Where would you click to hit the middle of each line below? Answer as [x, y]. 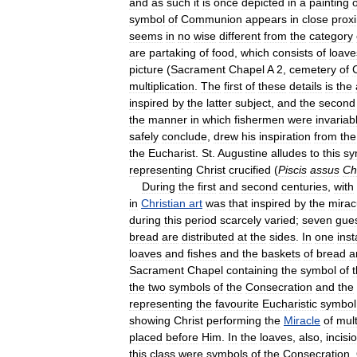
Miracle [302, 320]
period [201, 220]
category [331, 35]
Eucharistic [290, 303]
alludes [289, 153]
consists [293, 52]
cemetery [313, 69]
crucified [250, 169]
